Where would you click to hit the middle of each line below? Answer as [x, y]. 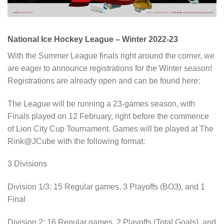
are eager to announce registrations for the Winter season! [110, 68]
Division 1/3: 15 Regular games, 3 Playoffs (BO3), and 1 [106, 187]
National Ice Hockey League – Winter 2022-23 [93, 39]
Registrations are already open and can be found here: [104, 80]
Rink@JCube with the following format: [76, 141]
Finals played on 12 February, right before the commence [108, 116]
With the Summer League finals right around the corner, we [111, 55]
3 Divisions [27, 164]
